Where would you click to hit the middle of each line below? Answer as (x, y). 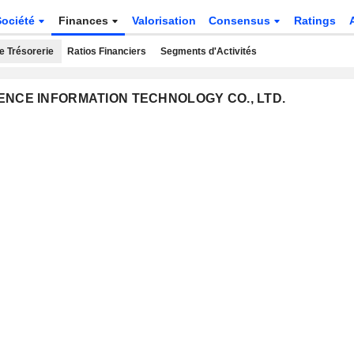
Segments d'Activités (208, 51)
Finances (85, 21)
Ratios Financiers (107, 51)
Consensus (241, 21)
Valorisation (164, 21)
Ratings (315, 21)
